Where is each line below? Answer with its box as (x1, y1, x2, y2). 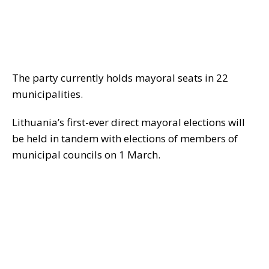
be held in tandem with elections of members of (12, 131, 238, 146)
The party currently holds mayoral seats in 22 (12, 71, 228, 85)
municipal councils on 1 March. (12, 148, 160, 162)
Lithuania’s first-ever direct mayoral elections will (12, 115, 245, 130)
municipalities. (12, 87, 83, 101)
